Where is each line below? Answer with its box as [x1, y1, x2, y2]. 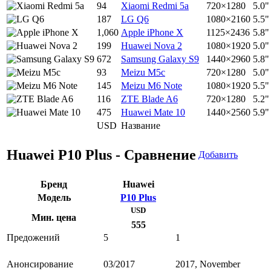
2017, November [175, 259, 240, 270]
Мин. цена [31, 212, 76, 223]
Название [121, 120, 160, 131]
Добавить [198, 149, 238, 160]
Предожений [7, 232, 60, 243]
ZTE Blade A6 [121, 94, 178, 105]
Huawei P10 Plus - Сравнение [7, 147, 196, 163]
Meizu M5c [121, 67, 165, 78]
